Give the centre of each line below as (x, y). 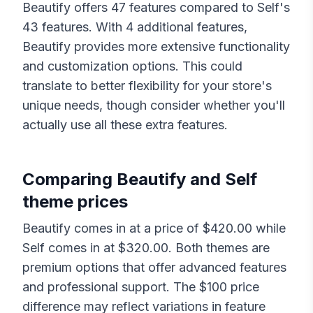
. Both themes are (219, 248)
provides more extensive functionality (180, 47)
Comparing (70, 180)
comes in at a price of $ (140, 228)
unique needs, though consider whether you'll (154, 105)
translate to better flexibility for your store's (147, 86)
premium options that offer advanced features (154, 268)
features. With (84, 27)
